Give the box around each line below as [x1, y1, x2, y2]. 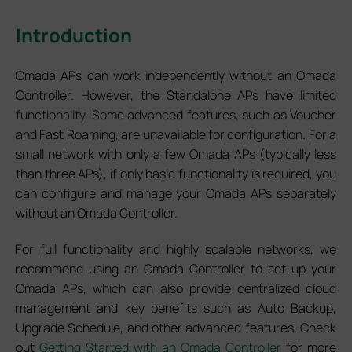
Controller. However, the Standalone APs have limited [16, 86, 336, 104]
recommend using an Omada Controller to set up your [16, 259, 336, 277]
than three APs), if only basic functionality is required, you [16, 164, 336, 182]
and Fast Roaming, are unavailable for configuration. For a [16, 125, 336, 143]
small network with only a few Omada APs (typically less [16, 145, 336, 163]
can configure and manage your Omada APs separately [16, 184, 336, 202]
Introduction [16, 21, 132, 48]
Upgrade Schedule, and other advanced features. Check [16, 318, 336, 336]
